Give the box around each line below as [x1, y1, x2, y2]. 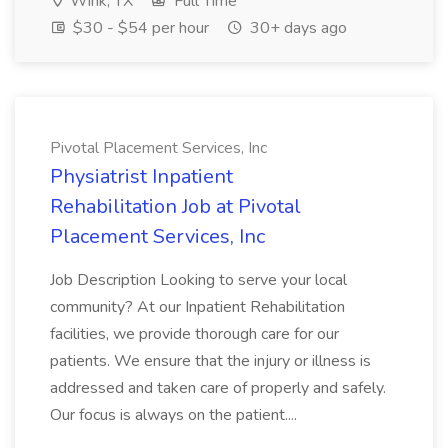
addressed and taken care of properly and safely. [50, 377, 386, 399]
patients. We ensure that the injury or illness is [50, 350, 371, 372]
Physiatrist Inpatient [50, 163, 233, 190]
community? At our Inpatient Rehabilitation [50, 296, 345, 318]
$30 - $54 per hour [69, 17, 209, 39]
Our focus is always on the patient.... [50, 404, 297, 426]
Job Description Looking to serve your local [50, 269, 347, 291]
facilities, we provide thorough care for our [50, 323, 339, 345]
